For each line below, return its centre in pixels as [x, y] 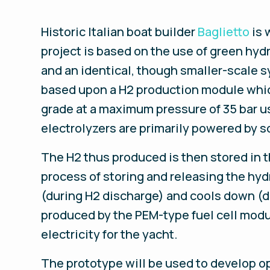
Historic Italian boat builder [119, 31]
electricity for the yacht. [109, 234]
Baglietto [224, 31]
